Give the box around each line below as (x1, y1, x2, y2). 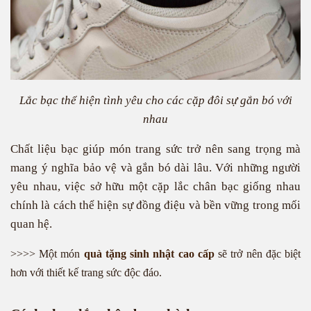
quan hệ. (10, 217, 52, 230)
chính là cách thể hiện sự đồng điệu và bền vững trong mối (10, 199, 301, 212)
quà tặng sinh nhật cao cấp (83, 248, 215, 260)
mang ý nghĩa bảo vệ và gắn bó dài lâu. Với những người (10, 161, 301, 174)
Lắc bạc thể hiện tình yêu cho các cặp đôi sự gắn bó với (19, 94, 292, 107)
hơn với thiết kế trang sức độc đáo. (10, 267, 162, 278)
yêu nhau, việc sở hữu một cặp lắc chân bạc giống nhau (10, 180, 301, 193)
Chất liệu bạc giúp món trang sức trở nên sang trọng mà (10, 142, 301, 155)
